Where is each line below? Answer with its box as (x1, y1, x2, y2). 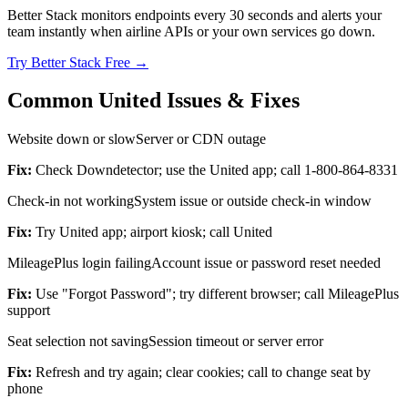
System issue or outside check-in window (134, 193, 372, 209)
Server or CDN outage (136, 131, 266, 148)
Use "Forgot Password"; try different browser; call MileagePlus (36, 286, 399, 302)
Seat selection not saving (7, 333, 148, 350)
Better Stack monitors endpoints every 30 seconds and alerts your (7, 6, 382, 23)
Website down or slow (7, 131, 136, 148)
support (7, 302, 50, 319)
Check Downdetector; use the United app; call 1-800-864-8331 (36, 162, 398, 178)
